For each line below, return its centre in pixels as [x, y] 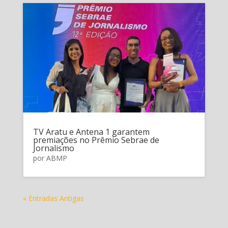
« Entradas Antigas [53, 198]
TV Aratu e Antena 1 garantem [91, 132]
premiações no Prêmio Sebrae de [96, 140]
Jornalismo [53, 148]
